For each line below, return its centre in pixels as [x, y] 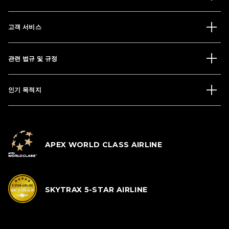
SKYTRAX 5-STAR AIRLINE [96, 190]
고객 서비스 [25, 27]
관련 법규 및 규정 [33, 58]
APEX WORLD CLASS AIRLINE [104, 145]
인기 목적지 [25, 90]
